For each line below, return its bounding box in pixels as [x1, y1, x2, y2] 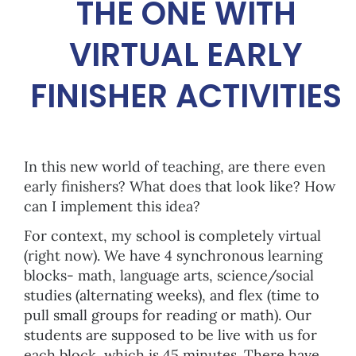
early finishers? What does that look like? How [24, 176, 335, 195]
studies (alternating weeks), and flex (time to [24, 285, 319, 304]
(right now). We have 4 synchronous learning [24, 246, 323, 265]
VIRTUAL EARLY [69, 32, 303, 77]
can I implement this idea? [24, 196, 200, 215]
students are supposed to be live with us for [24, 325, 317, 344]
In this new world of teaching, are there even [24, 157, 326, 176]
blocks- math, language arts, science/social [24, 265, 314, 284]
